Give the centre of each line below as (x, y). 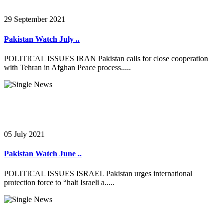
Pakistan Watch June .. (43, 154)
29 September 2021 (35, 19)
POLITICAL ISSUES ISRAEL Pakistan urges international (98, 173)
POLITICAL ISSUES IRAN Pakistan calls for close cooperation (106, 58)
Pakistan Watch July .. (42, 39)
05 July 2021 (24, 134)
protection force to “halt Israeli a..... (59, 182)
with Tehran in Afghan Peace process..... (67, 67)
